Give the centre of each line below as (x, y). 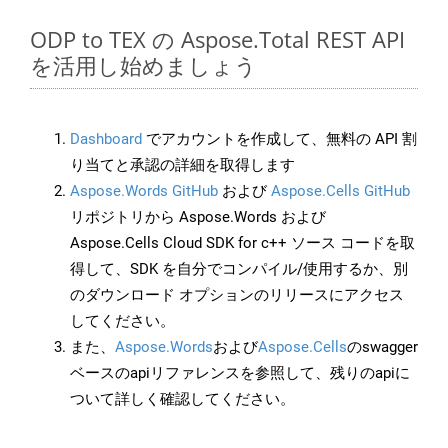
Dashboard (106, 139)
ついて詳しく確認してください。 (182, 399)
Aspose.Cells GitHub (340, 191)
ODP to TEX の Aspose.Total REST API (217, 39)
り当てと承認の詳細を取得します (182, 165)
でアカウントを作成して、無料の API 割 (279, 139)
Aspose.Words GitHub (144, 191)
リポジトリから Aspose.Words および (198, 217)
